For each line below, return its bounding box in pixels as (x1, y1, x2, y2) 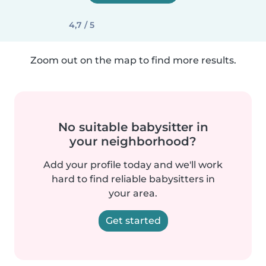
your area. (109, 188, 157, 199)
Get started (105, 215, 161, 226)
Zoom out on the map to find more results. (30, 55, 236, 66)
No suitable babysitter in (58, 120, 208, 134)
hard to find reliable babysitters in (51, 173, 215, 185)
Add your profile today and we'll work (43, 159, 223, 170)
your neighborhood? (69, 134, 197, 148)
